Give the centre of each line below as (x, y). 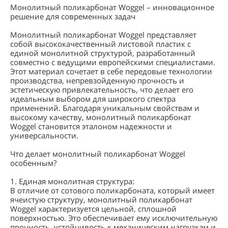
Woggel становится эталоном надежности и (91, 126)
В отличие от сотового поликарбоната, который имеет (112, 190)
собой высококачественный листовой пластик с (101, 44)
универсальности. (44, 135)
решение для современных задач (73, 16)
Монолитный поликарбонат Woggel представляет (103, 35)
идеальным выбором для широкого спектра (93, 99)
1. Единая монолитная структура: (72, 181)
